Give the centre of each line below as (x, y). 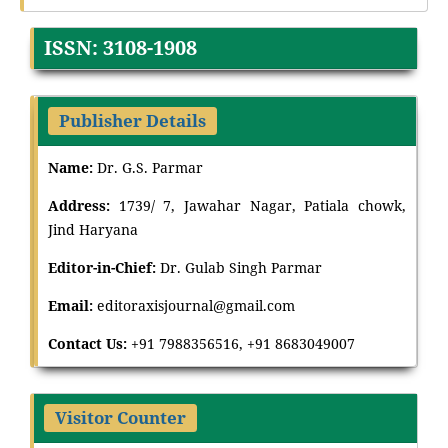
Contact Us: (89, 343)
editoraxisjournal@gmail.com (195, 305)
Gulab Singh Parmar (253, 267)
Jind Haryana (92, 229)
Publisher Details (132, 120)
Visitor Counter (120, 417)
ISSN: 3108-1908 (120, 48)
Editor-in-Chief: (103, 267)
